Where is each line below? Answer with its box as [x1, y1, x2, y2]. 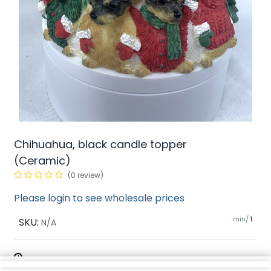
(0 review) [68, 169, 103, 180]
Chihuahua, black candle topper [14, 136, 187, 152]
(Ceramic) [14, 152, 71, 168]
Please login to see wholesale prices [14, 191, 184, 205]
